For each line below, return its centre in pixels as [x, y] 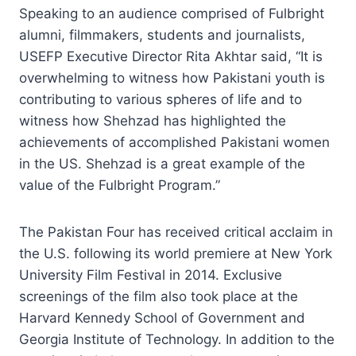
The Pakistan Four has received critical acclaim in [176, 232]
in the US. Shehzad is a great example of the [162, 163]
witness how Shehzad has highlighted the [153, 120]
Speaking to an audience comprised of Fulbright [172, 13]
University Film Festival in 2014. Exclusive [151, 275]
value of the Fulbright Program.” [120, 185]
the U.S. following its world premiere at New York [176, 253]
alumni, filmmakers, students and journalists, [162, 35]
